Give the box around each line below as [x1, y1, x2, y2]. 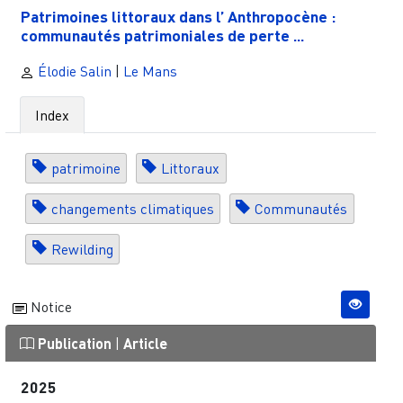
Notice [26, 297, 72, 316]
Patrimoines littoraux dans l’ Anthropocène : [21, 6, 336, 27]
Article [122, 334, 167, 352]
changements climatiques [50, 199, 214, 218]
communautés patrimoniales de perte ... [21, 25, 305, 46]
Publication [33, 334, 115, 352]
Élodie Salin [33, 61, 112, 80]
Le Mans [122, 61, 177, 80]
